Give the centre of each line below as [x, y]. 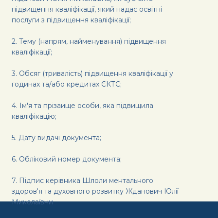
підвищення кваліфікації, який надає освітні [87, 9]
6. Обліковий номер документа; [67, 159]
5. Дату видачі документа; [56, 137]
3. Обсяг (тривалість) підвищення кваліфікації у [92, 73]
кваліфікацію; [34, 116]
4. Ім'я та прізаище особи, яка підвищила [82, 105]
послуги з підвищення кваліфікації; [71, 20]
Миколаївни [32, 202]
